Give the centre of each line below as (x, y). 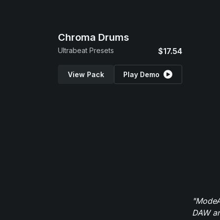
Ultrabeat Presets (86, 50)
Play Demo (142, 74)
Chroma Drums (94, 37)
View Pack (86, 74)
